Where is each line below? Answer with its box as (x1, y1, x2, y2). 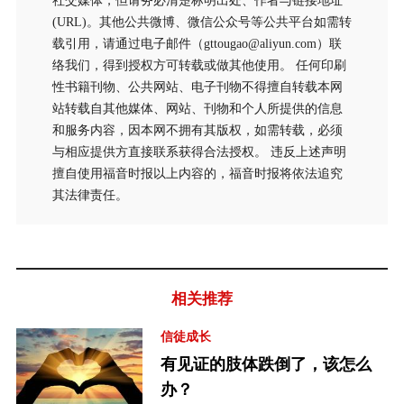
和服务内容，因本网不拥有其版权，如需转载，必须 (51, 124, 343, 137)
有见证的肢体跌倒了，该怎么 (160, 355, 372, 373)
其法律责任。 (51, 188, 128, 202)
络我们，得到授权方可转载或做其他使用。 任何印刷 (51, 59, 346, 72)
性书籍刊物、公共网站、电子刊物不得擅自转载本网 (51, 80, 343, 94)
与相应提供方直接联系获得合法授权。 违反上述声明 (51, 145, 346, 159)
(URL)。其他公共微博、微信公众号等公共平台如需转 (51, 15, 352, 29)
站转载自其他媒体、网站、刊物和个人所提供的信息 (51, 102, 343, 115)
